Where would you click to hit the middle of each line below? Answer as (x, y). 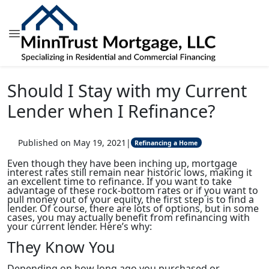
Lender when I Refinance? (111, 111)
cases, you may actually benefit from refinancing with (128, 217)
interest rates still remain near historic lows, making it (130, 172)
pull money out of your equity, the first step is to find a (131, 199)
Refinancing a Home (166, 143)
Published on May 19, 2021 (72, 143)
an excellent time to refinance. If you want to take (119, 181)
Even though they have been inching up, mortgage (122, 163)
